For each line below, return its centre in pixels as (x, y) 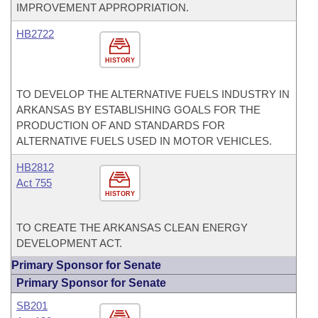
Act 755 (34, 183)
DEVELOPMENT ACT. (69, 243)
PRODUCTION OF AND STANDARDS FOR (121, 125)
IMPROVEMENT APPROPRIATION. (103, 7)
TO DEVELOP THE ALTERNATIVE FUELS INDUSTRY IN (153, 94)
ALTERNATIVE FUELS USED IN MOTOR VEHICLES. (144, 141)
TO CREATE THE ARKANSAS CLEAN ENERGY (132, 227)
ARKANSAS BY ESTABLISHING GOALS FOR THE (138, 110)
